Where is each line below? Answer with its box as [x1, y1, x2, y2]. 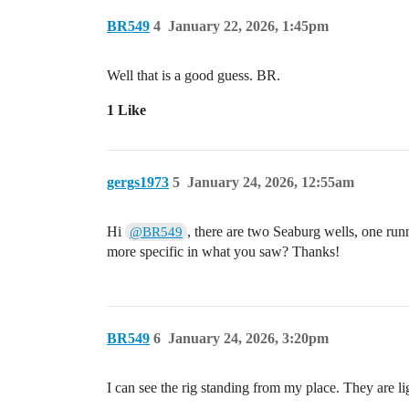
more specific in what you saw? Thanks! [107, 244, 340, 259]
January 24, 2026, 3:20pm [168, 330, 329, 346]
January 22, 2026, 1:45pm [168, 18, 329, 34]
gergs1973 [107, 174, 169, 190]
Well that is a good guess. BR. [107, 68, 280, 83]
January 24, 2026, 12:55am [187, 174, 354, 190]
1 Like [107, 102, 146, 118]
